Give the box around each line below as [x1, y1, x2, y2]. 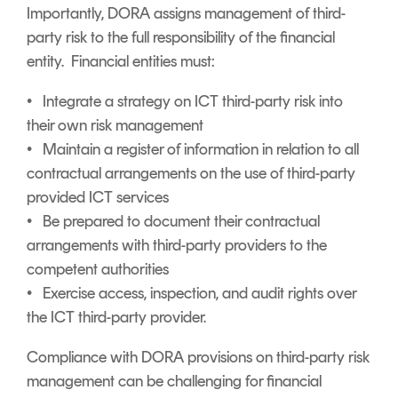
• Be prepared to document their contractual [27, 211, 320, 231]
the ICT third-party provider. [27, 306, 210, 327]
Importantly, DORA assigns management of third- [27, 3, 346, 23]
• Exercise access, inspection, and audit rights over [27, 283, 356, 303]
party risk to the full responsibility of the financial [27, 27, 335, 47]
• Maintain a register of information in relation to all [27, 139, 359, 159]
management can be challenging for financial [27, 370, 322, 391]
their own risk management [27, 115, 203, 135]
